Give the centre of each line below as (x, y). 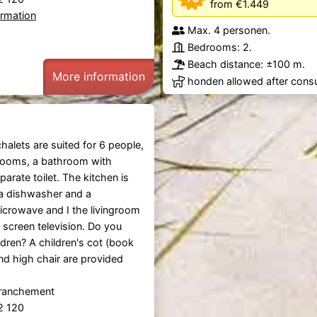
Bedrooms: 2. (220, 47)
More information (98, 77)
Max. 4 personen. (229, 30)
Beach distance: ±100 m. (247, 64)
